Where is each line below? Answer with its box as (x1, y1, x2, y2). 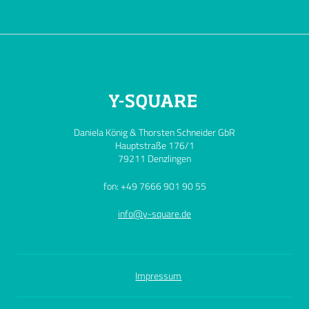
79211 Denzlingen (118, 150, 191, 166)
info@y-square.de (118, 206, 191, 221)
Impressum (135, 268, 182, 283)
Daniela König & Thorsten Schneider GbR (74, 124, 235, 139)
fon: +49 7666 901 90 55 (103, 178, 206, 193)
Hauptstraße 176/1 (114, 137, 195, 152)
